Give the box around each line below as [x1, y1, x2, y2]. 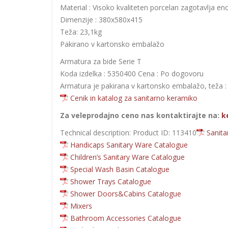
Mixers [70, 201, 92, 211]
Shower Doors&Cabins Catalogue [70, 188, 181, 198]
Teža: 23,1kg [60, 26, 102, 37]
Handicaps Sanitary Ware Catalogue [70, 139, 188, 150]
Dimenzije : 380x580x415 [60, 14, 142, 24]
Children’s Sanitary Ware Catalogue [70, 152, 185, 162]
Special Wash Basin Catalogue [70, 164, 169, 174]
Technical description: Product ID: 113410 [60, 127, 196, 137]
